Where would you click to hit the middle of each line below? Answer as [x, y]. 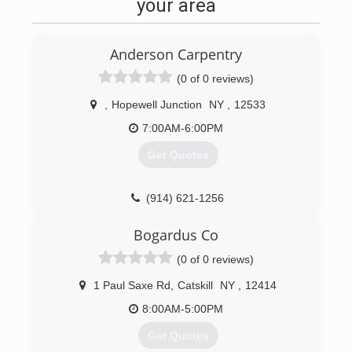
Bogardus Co [176, 235]
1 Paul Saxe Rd [132, 285]
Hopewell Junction [157, 104]
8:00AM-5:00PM [183, 309]
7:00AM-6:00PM [183, 128]
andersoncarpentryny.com [183, 222]
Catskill [195, 285]
